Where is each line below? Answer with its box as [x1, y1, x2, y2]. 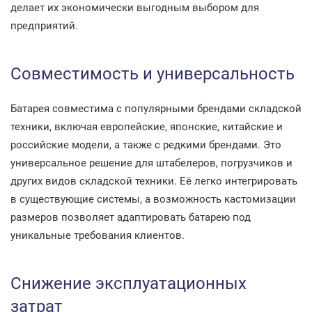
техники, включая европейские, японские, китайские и [10, 120, 283, 133]
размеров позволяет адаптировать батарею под [10, 211, 251, 224]
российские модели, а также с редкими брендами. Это [10, 139, 281, 151]
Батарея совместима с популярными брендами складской [10, 102, 302, 115]
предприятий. [10, 19, 78, 32]
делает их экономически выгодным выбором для [10, 1, 259, 14]
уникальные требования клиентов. [10, 229, 185, 242]
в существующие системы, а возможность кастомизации [10, 193, 296, 205]
